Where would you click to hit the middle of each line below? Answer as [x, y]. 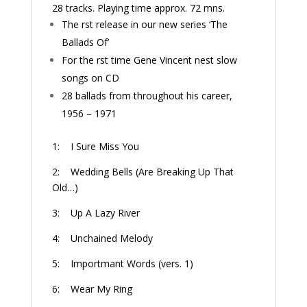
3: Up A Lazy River [96, 213]
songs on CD [90, 78]
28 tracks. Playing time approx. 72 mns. [138, 8]
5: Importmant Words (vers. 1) [122, 263]
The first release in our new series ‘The [144, 24]
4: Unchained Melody [102, 238]
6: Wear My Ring [92, 289]
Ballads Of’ [85, 42]
